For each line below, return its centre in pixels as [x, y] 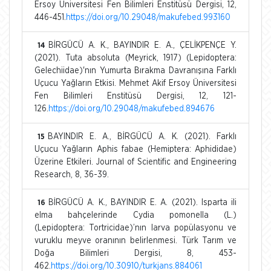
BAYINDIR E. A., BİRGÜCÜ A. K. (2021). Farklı [142, 136]
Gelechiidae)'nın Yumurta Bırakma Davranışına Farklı [135, 70]
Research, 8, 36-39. [72, 175]
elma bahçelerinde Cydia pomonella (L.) [135, 215]
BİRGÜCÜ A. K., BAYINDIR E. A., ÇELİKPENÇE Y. [142, 45]
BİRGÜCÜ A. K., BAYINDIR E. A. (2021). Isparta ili [142, 202]
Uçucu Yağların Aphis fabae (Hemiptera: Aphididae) [135, 149]
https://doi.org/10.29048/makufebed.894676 [132, 109]
